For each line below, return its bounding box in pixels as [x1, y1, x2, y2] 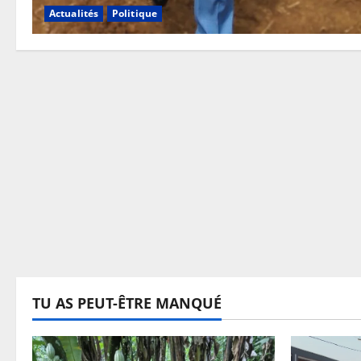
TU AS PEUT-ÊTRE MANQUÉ [32, 293, 222, 313]
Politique [112, 6, 157, 21]
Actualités [49, 6, 98, 21]
